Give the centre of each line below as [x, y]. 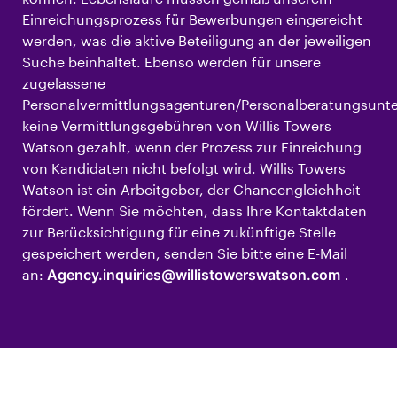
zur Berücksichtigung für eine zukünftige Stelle [179, 232]
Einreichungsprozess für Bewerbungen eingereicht [192, 19]
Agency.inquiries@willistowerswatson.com [194, 275]
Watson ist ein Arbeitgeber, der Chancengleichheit [191, 190]
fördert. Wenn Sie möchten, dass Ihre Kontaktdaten [195, 211]
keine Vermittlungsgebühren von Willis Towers [177, 126]
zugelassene [64, 83]
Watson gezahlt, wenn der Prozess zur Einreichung [192, 147]
